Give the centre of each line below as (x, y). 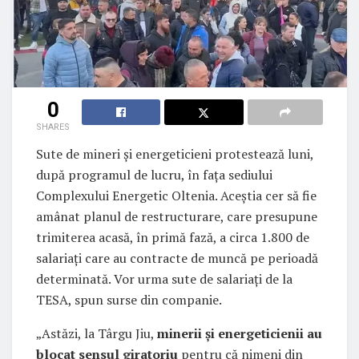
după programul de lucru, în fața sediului (154, 175)
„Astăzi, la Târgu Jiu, (97, 334)
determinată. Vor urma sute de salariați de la (164, 279)
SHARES (53, 127)
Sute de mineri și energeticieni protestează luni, (175, 154)
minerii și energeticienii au (240, 334)
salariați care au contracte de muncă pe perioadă (177, 258)
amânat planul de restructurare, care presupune (177, 217)
